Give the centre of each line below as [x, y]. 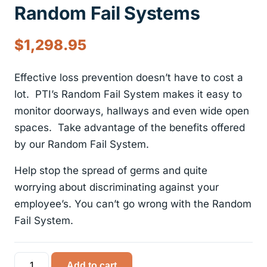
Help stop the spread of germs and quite [112, 170]
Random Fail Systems [107, 13]
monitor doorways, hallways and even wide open [132, 111]
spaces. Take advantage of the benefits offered [130, 128]
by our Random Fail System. [82, 145]
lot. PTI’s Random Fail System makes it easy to [128, 94]
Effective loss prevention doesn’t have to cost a [129, 78]
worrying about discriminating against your [117, 187]
